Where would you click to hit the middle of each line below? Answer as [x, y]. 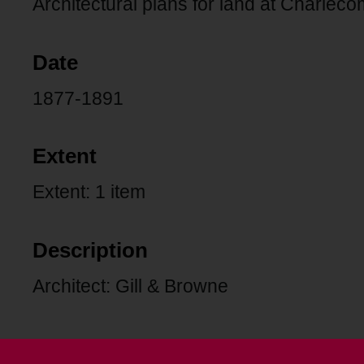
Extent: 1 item [89, 192]
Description [90, 250]
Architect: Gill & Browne [130, 286]
